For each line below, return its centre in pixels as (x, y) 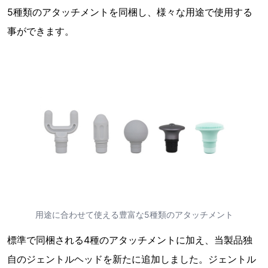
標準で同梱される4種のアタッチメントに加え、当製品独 (130, 240)
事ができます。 (41, 31)
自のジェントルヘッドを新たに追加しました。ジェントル (132, 259)
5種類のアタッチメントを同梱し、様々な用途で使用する (130, 12)
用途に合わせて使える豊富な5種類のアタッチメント (134, 214)
